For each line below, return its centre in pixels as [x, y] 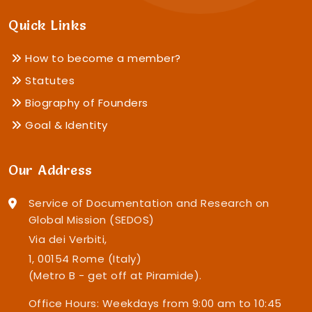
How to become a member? [101, 58]
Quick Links [48, 25]
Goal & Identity [65, 125]
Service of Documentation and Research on [149, 203]
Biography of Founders [85, 103]
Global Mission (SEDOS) [91, 220]
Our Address [50, 170]
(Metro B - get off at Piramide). [115, 276]
